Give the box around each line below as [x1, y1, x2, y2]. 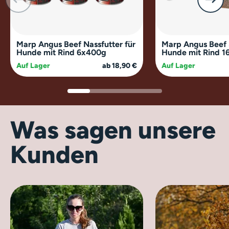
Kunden [10, 139, 99, 169]
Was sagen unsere [10, 114, 216, 145]
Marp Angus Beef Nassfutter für [16, 39, 135, 49]
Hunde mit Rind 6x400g [16, 47, 106, 57]
